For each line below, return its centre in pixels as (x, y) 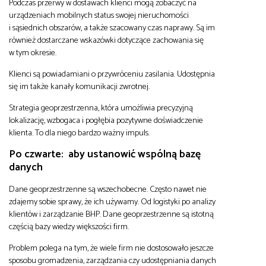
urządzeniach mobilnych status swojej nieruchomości (99, 15)
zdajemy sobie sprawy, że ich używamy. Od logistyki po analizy (112, 202)
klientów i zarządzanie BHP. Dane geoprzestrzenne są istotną (111, 214)
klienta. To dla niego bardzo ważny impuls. (79, 133)
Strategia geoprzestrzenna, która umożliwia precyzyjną (101, 108)
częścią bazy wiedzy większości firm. (69, 227)
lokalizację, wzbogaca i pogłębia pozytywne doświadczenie (106, 120)
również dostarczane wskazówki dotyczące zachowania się (106, 40)
